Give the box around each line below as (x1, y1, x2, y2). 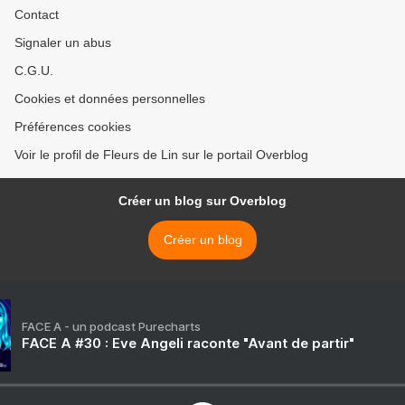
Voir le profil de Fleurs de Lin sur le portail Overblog (14, 147, 308, 162)
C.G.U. (14, 63, 53, 78)
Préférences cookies (14, 119, 131, 134)
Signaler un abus (14, 35, 111, 50)
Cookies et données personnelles (14, 91, 205, 106)
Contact (14, 7, 59, 22)
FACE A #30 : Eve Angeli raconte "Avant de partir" (22, 334, 354, 352)
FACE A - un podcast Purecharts (22, 319, 201, 334)
